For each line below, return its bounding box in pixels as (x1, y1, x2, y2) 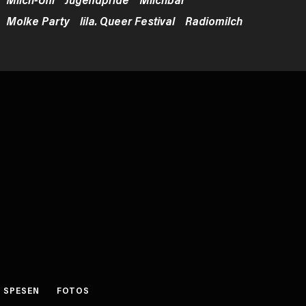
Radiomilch (185, 13, 243, 29)
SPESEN (3, 285, 40, 296)
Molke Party (6, 13, 70, 29)
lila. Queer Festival (80, 13, 176, 29)
